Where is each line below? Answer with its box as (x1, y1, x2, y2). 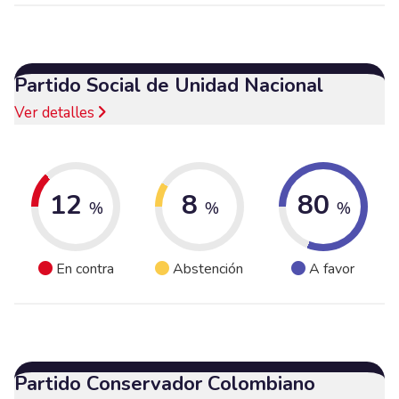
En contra (55, 259, 114, 280)
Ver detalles (14, 102, 98, 123)
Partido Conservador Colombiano (14, 370, 315, 397)
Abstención (173, 259, 244, 280)
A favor (309, 259, 355, 280)
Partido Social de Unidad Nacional (14, 71, 323, 99)
